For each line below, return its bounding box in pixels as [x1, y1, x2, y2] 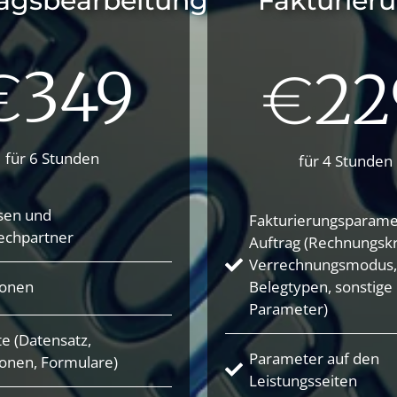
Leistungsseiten [249, 370, 357, 392]
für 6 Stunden [4, 147, 99, 168]
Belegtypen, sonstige [249, 276, 393, 298]
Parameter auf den [249, 348, 379, 370]
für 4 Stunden [298, 150, 393, 171]
